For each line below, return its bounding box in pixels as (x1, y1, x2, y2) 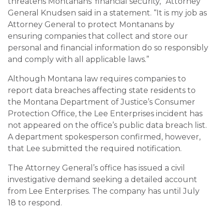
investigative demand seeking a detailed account (8, 174, 197, 184)
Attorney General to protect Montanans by (8, 19, 174, 29)
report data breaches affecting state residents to (8, 85, 196, 95)
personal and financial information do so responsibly (8, 43, 208, 52)
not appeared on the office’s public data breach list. (8, 120, 207, 130)
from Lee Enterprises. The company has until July (8, 186, 200, 196)
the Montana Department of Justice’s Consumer (8, 97, 195, 107)
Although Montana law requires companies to (8, 74, 186, 83)
